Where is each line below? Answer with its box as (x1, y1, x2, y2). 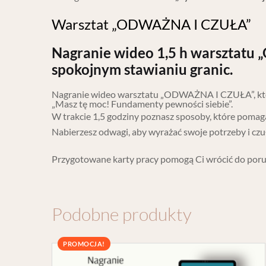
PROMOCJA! (63, 240, 105, 248)
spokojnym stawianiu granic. (52, 61, 233, 78)
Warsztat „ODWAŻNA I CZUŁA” (52, 15, 251, 33)
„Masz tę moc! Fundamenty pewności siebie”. (52, 98, 233, 110)
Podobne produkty (52, 203, 192, 226)
